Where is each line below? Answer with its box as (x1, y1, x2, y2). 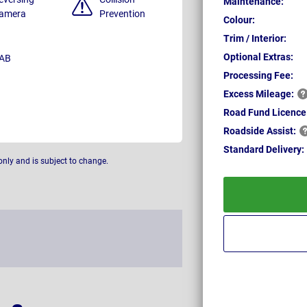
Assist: (267, 125, 296, 137)
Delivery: (266, 144, 304, 156)
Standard (223, 144, 266, 156)
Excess (223, 88, 256, 100)
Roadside (223, 125, 267, 137)
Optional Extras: (223, 51, 293, 63)
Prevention (99, 8, 145, 20)
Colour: (223, 14, 255, 26)
